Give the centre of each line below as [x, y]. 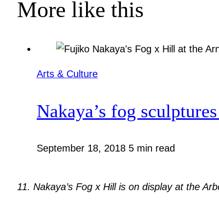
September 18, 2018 [83, 148]
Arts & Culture [67, 74]
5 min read [152, 148]
